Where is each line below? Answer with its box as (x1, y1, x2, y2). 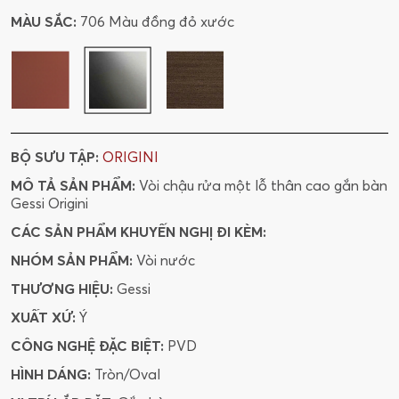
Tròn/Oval (94, 365, 160, 384)
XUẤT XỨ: (11, 308, 76, 327)
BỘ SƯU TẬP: (11, 148, 102, 167)
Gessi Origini (11, 194, 88, 213)
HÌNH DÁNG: (11, 365, 91, 384)
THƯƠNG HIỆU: (11, 280, 113, 298)
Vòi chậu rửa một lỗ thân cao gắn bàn (139, 176, 387, 195)
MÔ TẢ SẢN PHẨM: (11, 176, 135, 195)
